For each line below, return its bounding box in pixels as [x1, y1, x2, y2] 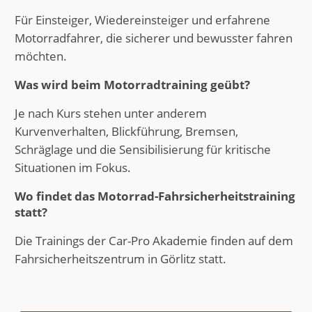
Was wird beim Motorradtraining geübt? [14, 77, 250, 93]
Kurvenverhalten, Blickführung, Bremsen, [14, 123, 238, 139]
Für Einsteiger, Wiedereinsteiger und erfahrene [14, 11, 270, 28]
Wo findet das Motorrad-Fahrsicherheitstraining [14, 188, 295, 205]
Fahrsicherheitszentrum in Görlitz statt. [14, 250, 226, 267]
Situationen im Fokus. [14, 159, 131, 175]
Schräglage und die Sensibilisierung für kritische [14, 141, 271, 157]
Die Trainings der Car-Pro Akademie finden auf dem [14, 232, 293, 249]
